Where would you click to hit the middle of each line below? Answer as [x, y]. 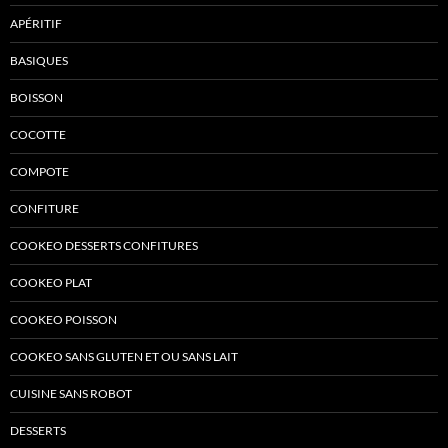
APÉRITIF [36, 23]
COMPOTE [39, 171]
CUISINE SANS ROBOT [71, 393]
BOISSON [36, 97]
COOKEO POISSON [63, 319]
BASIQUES [39, 60]
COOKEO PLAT [51, 282]
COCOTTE [38, 134]
